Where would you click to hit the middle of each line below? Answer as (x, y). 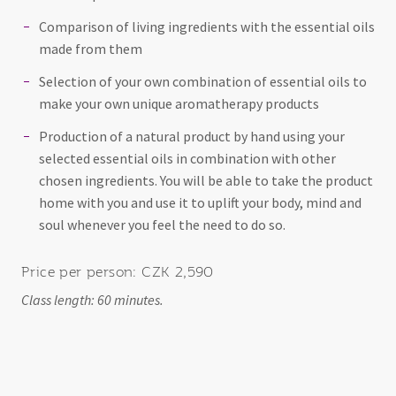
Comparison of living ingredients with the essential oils (207, 26)
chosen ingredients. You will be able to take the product (206, 180)
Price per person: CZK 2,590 (118, 271)
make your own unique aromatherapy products (179, 103)
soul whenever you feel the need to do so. (162, 224)
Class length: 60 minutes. (92, 299)
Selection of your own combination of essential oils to (203, 81)
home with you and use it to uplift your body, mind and (200, 202)
